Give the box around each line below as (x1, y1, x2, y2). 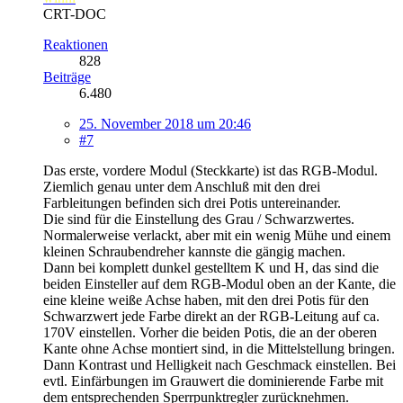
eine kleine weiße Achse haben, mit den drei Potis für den (43, 291, 369, 308)
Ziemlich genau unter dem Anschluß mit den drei (43, 178, 320, 194)
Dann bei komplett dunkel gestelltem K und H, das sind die (43, 259, 379, 275)
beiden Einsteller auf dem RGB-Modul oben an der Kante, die (43, 275, 396, 291)
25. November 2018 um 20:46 (79, 115, 251, 131)
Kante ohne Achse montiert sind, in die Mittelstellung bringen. (43, 340, 395, 356)
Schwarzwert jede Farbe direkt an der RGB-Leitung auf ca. (43, 308, 380, 324)
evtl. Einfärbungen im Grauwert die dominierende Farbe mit (43, 372, 383, 389)
